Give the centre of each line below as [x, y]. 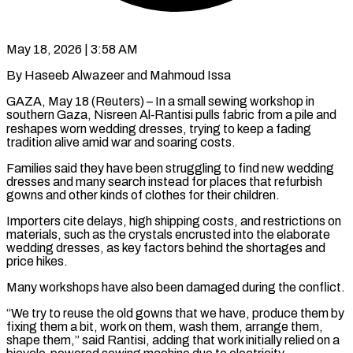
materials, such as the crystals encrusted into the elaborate [168, 234]
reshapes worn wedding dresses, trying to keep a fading [159, 128]
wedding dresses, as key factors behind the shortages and [166, 247]
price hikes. [37, 261]
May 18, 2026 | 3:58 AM [72, 49]
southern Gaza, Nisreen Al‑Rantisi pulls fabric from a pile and [171, 114]
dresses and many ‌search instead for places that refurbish [164, 181]
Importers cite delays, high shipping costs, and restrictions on [174, 221]
